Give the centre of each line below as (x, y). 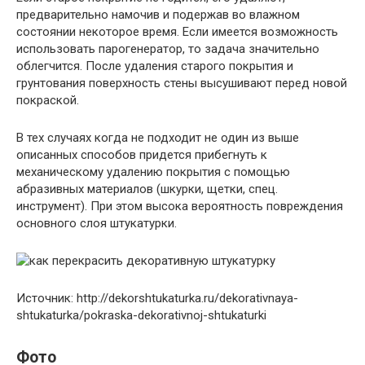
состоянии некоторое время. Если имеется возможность (177, 32)
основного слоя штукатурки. (97, 224)
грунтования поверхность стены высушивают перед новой (182, 84)
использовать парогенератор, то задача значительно (168, 49)
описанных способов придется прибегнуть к (142, 155)
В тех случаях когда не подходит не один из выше (158, 138)
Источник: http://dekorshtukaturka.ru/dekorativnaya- (157, 299)
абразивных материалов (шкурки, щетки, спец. (147, 189)
